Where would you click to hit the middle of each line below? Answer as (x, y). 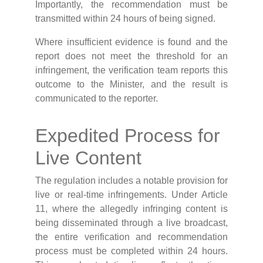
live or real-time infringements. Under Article (131, 195)
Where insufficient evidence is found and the (131, 42)
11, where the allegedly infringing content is (131, 209)
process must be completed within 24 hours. (131, 251)
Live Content (88, 158)
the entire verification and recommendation (131, 237)
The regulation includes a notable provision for (131, 181)
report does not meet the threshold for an (131, 56)
